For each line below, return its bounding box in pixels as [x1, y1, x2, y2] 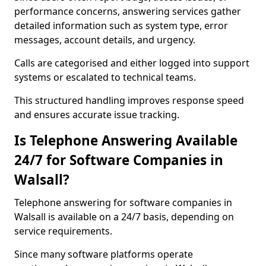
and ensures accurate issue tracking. [14, 108, 179, 121]
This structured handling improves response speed [14, 94, 244, 107]
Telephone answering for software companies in [14, 196, 232, 209]
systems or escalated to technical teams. [14, 71, 196, 84]
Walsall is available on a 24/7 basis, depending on [14, 210, 234, 223]
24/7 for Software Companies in [14, 151, 223, 169]
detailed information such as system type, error [14, 19, 228, 32]
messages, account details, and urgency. [14, 33, 195, 46]
